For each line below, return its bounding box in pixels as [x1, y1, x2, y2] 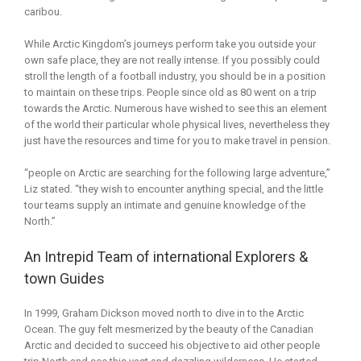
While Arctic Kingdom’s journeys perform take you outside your [24, 37, 316, 50]
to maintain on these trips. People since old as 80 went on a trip [24, 85, 317, 98]
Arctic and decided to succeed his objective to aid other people [24, 338, 320, 351]
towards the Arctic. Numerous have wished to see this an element [24, 102, 327, 114]
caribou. [24, 5, 62, 18]
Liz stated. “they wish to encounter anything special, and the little [24, 182, 323, 195]
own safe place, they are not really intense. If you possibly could [24, 53, 320, 66]
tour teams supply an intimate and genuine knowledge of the [24, 198, 305, 211]
